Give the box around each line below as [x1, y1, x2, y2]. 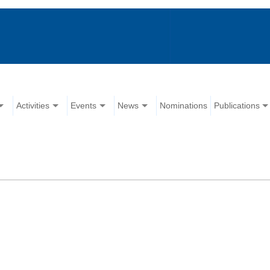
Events [71, 101, 97, 111]
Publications [214, 101, 260, 111]
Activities [16, 101, 50, 111]
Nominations [160, 101, 208, 111]
